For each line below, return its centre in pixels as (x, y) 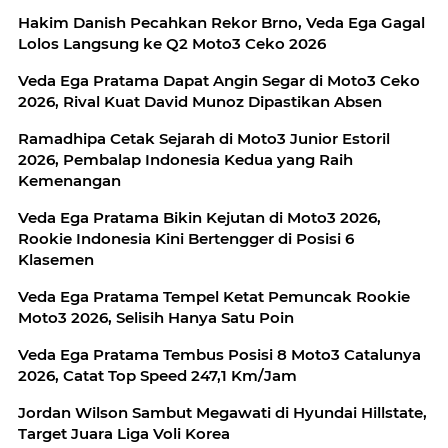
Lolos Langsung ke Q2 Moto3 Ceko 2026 (172, 43)
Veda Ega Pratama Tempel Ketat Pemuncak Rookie (214, 296)
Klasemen (56, 259)
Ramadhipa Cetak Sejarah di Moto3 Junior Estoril (204, 138)
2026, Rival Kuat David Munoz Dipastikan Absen (200, 101)
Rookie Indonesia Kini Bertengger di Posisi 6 (186, 238)
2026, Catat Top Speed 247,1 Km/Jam (157, 375)
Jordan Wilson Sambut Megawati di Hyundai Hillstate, (222, 412)
